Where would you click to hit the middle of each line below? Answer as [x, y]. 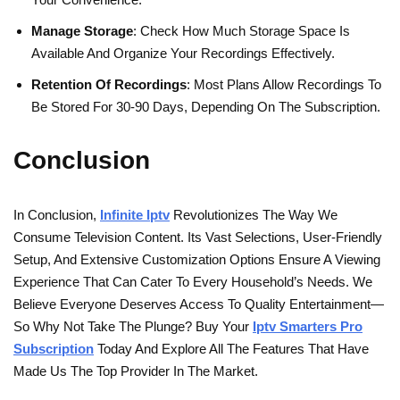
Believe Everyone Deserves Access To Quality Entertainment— [199, 304]
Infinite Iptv [135, 215]
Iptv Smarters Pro [308, 327]
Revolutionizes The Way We [254, 215]
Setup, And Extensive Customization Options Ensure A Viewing [197, 260]
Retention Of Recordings [109, 85]
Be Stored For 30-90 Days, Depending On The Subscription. [206, 107]
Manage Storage [82, 31]
